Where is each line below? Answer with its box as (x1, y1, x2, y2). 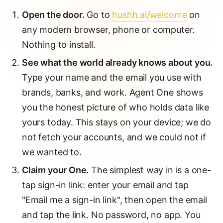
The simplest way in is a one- (89, 165, 211, 175)
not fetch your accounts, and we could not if (22, 132, 207, 142)
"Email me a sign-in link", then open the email (22, 195, 207, 205)
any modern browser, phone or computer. (22, 24, 195, 35)
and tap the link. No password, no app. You (22, 210, 201, 220)
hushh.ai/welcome (112, 9, 187, 20)
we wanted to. (22, 147, 82, 157)
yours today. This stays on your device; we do (22, 117, 211, 127)
